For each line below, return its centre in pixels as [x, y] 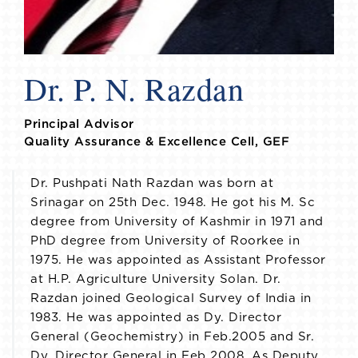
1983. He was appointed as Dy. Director [156, 318]
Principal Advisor [79, 124]
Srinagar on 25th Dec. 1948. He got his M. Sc [173, 203]
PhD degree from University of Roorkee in [165, 241]
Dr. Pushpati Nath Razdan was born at [152, 184]
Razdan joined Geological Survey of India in [171, 299]
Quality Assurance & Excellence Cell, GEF [157, 141]
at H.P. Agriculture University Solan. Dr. [156, 280]
